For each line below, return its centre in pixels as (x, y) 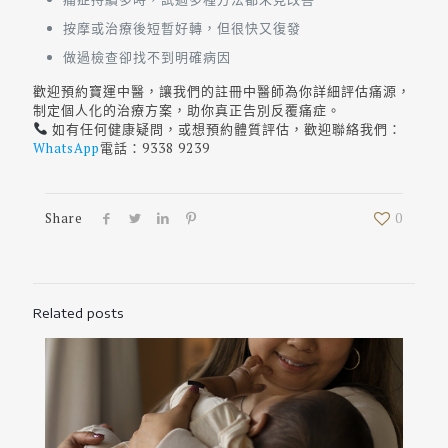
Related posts (78, 313)
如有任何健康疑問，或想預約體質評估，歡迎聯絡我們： (224, 129)
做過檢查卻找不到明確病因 (147, 57)
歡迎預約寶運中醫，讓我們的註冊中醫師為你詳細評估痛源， (222, 91)
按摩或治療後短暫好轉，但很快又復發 (182, 28)
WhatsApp (66, 148)
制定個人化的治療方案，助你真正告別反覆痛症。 (187, 110)
